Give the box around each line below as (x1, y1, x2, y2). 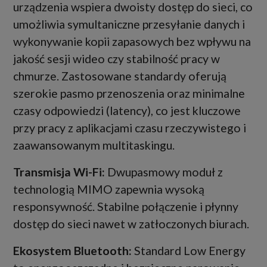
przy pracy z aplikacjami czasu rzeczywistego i (13, 120, 246, 135)
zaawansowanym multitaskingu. (13, 138, 175, 152)
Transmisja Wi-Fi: (13, 164, 105, 179)
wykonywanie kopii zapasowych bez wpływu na (13, 34, 251, 48)
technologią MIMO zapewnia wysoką (13, 182, 204, 196)
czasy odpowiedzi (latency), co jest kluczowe (13, 103, 241, 117)
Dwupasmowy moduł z (105, 164, 223, 179)
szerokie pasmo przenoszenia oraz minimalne (13, 86, 245, 100)
